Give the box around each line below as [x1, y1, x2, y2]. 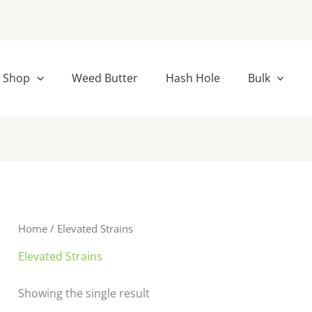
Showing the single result [17, 286, 150, 302]
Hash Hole [165, 70, 220, 86]
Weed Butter [71, 70, 138, 86]
